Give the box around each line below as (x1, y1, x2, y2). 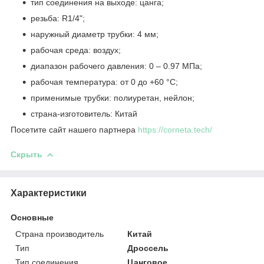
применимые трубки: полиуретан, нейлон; (31, 93, 194, 103)
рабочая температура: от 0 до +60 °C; (31, 77, 178, 87)
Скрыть (11, 149, 42, 159)
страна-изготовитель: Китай (31, 108, 137, 118)
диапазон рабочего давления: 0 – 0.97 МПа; (31, 61, 202, 71)
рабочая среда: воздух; (31, 45, 121, 55)
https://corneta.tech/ (138, 124, 212, 134)
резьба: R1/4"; (31, 13, 85, 23)
